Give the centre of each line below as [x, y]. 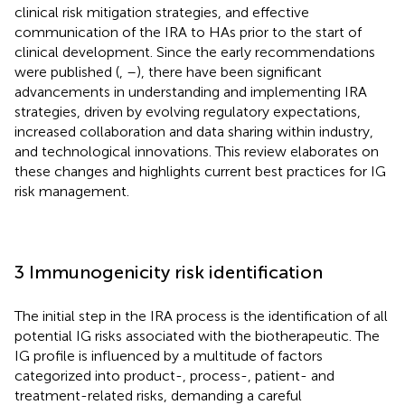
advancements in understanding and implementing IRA [191, 91]
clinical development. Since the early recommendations [195, 52]
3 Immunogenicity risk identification [169, 272]
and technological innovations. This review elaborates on [197, 151]
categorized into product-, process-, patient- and [174, 375]
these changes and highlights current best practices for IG [200, 171]
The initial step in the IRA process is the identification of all [201, 316]
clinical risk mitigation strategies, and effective [162, 12]
